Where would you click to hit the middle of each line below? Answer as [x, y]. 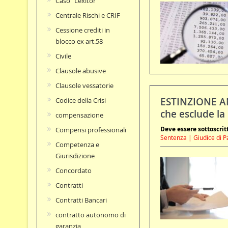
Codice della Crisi [80, 101]
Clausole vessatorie [84, 86]
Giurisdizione [75, 156]
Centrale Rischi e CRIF [88, 16]
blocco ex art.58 [79, 41]
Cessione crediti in [82, 30]
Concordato [73, 171]
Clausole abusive [80, 71]
